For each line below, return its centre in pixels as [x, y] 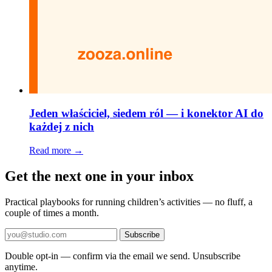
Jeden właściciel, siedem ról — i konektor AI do [146, 114]
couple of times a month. [52, 212]
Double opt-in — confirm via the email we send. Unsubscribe [123, 256]
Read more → [56, 150]
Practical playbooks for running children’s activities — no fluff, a [129, 202]
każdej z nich [62, 127]
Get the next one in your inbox [99, 176]
